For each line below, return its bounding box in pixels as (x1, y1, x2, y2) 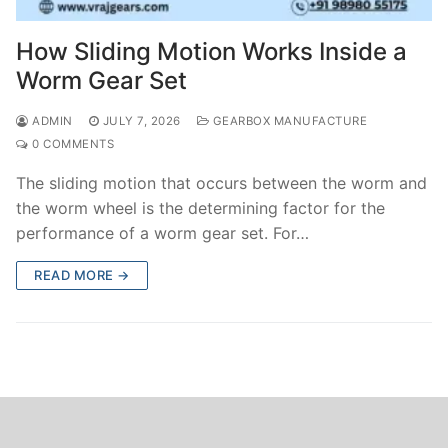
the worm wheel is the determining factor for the (16, 197, 385, 218)
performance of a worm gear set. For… (16, 222, 309, 243)
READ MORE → (34, 266, 130, 283)
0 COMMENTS (28, 136, 114, 151)
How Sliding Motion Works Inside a (16, 36, 407, 66)
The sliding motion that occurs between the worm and (16, 172, 427, 193)
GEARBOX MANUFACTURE (209, 113, 367, 128)
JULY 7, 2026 (102, 113, 181, 128)
